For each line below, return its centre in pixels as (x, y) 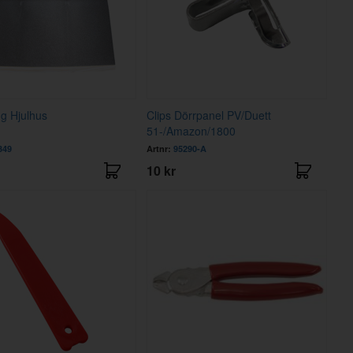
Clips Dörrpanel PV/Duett (209, 115)
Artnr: (160, 148)
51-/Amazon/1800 (191, 130)
